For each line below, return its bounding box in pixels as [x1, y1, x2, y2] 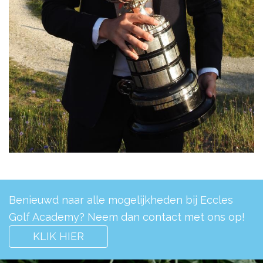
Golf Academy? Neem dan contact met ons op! [9, 211, 245, 224]
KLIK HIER [33, 230, 84, 243]
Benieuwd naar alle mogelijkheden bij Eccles [9, 194, 233, 207]
